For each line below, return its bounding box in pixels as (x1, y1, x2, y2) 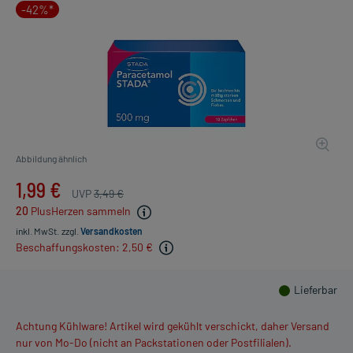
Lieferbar (294, 283, 337, 297)
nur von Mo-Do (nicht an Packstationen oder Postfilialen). (16, 336, 292, 350)
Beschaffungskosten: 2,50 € (16, 240, 153, 254)
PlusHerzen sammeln (28, 204, 133, 218)
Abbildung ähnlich (16, 153, 87, 165)
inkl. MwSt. (16, 225, 59, 236)
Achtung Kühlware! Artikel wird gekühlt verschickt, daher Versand (16, 319, 329, 333)
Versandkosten (80, 225, 143, 236)
